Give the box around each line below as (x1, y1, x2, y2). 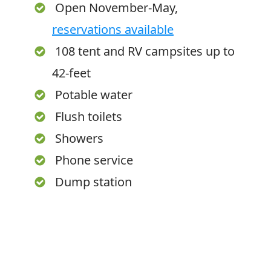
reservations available (52, 21, 174, 38)
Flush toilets (55, 108, 122, 125)
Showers (55, 130, 103, 146)
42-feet (52, 65, 91, 81)
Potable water (55, 87, 132, 103)
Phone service (55, 152, 133, 168)
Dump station (55, 174, 132, 190)
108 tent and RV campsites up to (55, 43, 235, 59)
